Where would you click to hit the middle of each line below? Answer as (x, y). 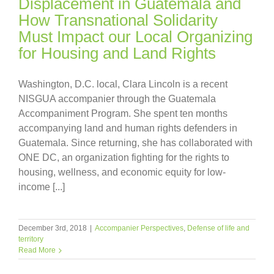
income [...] (42, 187)
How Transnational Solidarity (118, 20)
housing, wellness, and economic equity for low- (122, 172)
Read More (37, 250)
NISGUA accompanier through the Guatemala (117, 99)
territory (31, 239)
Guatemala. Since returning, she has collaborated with (135, 143)
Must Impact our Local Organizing (135, 37)
